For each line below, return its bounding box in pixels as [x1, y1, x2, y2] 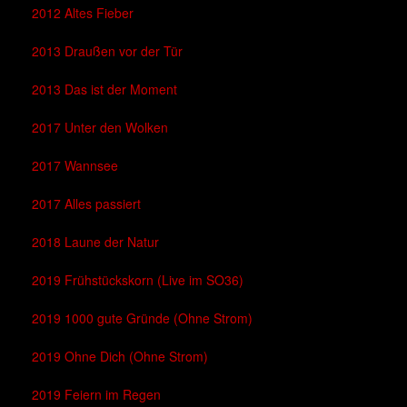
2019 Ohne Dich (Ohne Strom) [32, 347, 208, 366]
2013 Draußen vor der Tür [32, 42, 183, 61]
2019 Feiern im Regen [32, 385, 161, 404]
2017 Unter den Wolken [32, 118, 168, 137]
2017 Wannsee [32, 156, 118, 175]
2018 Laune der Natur [32, 233, 159, 252]
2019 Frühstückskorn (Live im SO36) [32, 271, 243, 290]
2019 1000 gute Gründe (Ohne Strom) [32, 309, 253, 328]
